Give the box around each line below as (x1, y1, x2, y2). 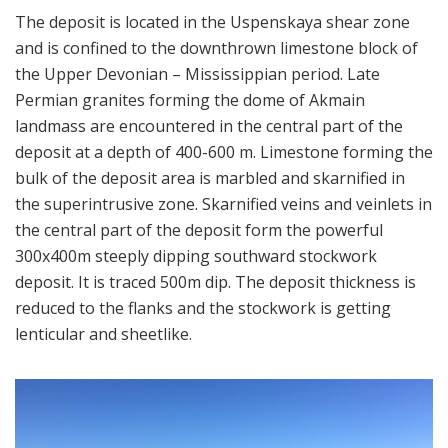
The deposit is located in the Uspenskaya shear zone (15, 11, 410, 33)
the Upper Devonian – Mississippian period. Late (15, 63, 380, 85)
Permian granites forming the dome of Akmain (15, 89, 365, 111)
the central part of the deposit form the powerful (15, 219, 383, 241)
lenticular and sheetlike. (15, 323, 192, 345)
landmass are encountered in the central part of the (15, 115, 403, 137)
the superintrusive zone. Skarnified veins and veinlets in (15, 193, 432, 215)
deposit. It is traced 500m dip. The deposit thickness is (15, 271, 416, 293)
